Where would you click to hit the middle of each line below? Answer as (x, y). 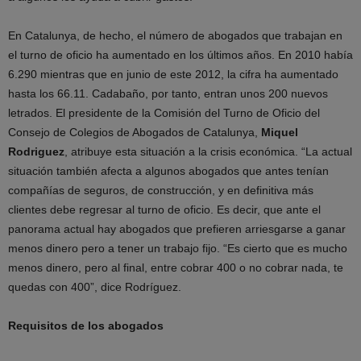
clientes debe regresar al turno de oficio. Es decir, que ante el (164, 210)
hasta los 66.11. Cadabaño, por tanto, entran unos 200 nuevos (168, 93)
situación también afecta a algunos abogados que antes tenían (168, 171)
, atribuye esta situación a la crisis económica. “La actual (208, 151)
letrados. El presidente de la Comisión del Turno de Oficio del (164, 113)
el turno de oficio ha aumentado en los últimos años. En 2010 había (180, 55)
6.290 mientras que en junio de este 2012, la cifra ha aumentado (173, 74)
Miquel (280, 132)
